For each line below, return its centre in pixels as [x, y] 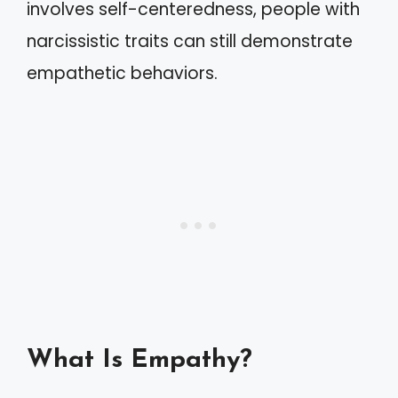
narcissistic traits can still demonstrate [190, 41]
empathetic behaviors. [122, 73]
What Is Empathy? [139, 360]
